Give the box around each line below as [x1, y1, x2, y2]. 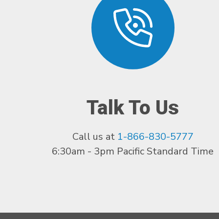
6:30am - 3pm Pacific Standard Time [52, 145, 214, 158]
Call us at [72, 130, 117, 144]
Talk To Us [87, 96, 179, 120]
